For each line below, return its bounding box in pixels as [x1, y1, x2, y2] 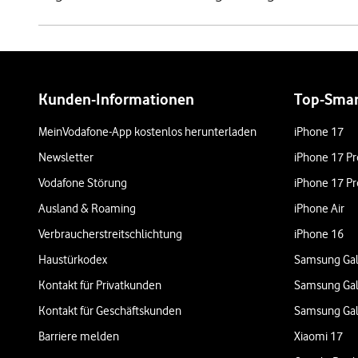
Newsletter [38, 150, 93, 165]
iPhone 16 [294, 227, 344, 241]
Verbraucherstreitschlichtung [38, 227, 182, 241]
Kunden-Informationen [38, 90, 194, 109]
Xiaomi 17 [294, 329, 343, 344]
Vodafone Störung [38, 176, 127, 190]
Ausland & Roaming [38, 201, 136, 216]
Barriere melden [38, 329, 119, 344]
